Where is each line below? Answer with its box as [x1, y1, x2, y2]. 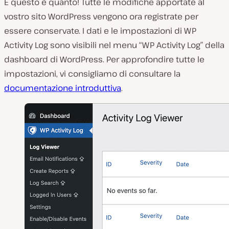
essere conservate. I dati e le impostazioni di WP [4, 25, 196, 37]
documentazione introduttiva [4, 82, 121, 94]
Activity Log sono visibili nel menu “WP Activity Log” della [4, 39, 224, 51]
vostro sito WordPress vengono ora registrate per [4, 11, 198, 22]
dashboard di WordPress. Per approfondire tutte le [4, 54, 204, 65]
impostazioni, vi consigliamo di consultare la [4, 68, 180, 80]
